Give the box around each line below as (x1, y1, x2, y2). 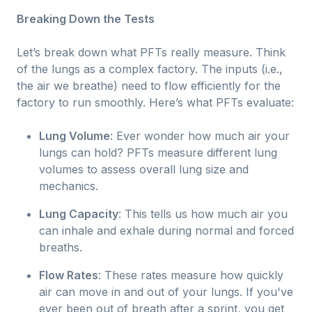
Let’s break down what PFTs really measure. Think (17, 45, 286, 59)
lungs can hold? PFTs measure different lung (39, 146, 277, 159)
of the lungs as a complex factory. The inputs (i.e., (17, 62, 283, 76)
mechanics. (39, 179, 98, 193)
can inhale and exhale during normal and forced (39, 224, 294, 237)
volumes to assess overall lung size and (39, 162, 249, 176)
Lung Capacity (39, 207, 118, 221)
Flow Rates (39, 268, 98, 282)
